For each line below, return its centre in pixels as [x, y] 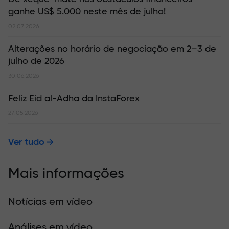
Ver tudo [26, 142]
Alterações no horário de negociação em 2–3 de [112, 49]
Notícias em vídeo [50, 202]
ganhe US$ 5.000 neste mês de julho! [87, 12]
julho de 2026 [36, 61]
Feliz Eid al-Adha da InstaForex [74, 98]
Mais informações [66, 174]
